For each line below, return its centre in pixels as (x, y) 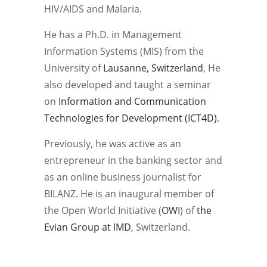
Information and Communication (132, 101)
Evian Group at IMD (88, 227)
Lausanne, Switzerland (153, 68)
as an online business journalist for (123, 177)
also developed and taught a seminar (128, 84)
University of (74, 68)
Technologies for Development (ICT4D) (131, 118)
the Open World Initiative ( (103, 210)
